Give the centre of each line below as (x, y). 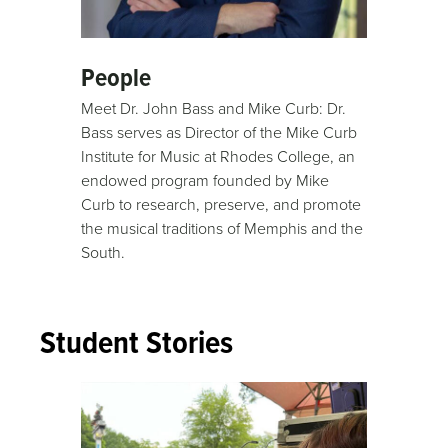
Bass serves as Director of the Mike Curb (219, 131)
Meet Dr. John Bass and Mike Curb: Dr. (214, 107)
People (116, 76)
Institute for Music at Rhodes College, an (218, 155)
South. (103, 251)
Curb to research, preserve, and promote (221, 203)
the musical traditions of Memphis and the (222, 227)
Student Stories (136, 341)
